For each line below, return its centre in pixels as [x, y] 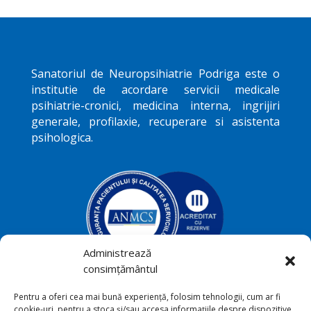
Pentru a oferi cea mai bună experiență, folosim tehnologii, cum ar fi [147, 297]
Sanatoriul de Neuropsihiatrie [115, 74]
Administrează [117, 253]
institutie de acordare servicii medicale [155, 90]
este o [260, 74]
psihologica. [62, 137]
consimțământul [120, 269]
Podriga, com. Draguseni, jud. [158, 297]
